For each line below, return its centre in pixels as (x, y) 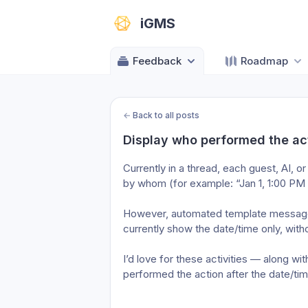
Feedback (157, 61)
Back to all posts (166, 115)
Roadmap (264, 61)
